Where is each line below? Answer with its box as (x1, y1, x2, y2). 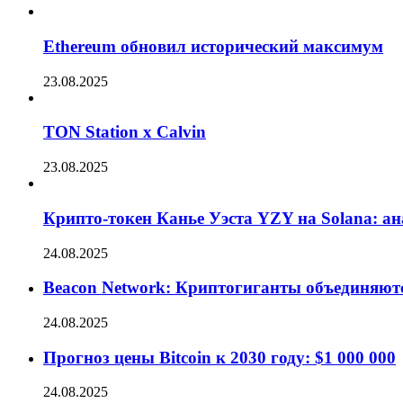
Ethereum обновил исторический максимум (43, 36, 383, 56)
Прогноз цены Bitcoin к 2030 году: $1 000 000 (43, 347, 396, 367)
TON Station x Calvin (43, 122, 206, 142)
